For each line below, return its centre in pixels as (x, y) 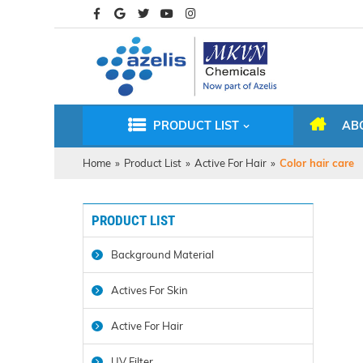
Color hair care (317, 163)
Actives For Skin (149, 290)
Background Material (162, 254)
